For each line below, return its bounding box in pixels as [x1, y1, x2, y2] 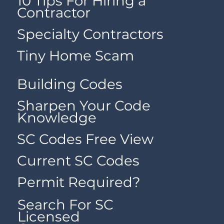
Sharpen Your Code [17, 97, 151, 114]
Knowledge [17, 109, 97, 126]
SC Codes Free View [17, 130, 154, 148]
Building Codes [17, 75, 123, 92]
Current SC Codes [17, 152, 140, 169]
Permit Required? [17, 173, 141, 191]
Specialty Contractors [17, 25, 164, 43]
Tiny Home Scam [17, 47, 134, 64]
